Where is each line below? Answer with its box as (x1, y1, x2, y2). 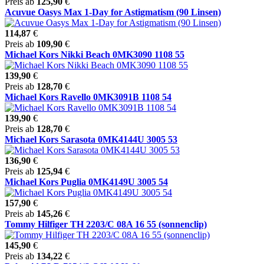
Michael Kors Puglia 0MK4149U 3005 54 (5, 176, 168, 187)
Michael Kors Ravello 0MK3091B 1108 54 (5, 91, 171, 102)
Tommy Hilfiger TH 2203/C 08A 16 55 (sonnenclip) (5, 219, 207, 229)
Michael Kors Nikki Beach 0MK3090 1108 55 (5, 49, 184, 60)
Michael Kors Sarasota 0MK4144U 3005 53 (5, 134, 177, 144)
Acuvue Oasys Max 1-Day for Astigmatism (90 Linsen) (5, 6, 221, 17)
